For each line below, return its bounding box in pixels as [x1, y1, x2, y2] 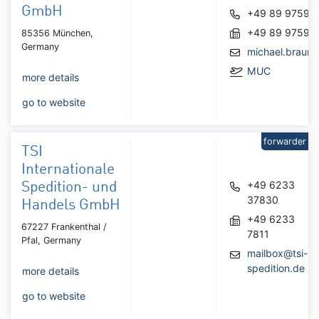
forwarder [263, 135, 306, 147]
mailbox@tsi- [246, 247, 308, 260]
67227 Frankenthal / [21, 221, 107, 232]
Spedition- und [21, 179, 117, 195]
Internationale [21, 162, 115, 177]
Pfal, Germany [21, 234, 81, 246]
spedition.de [246, 262, 305, 275]
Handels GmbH [21, 197, 120, 213]
